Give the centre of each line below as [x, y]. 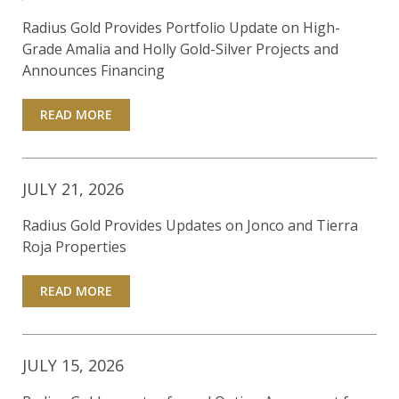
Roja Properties [74, 247]
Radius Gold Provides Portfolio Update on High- [181, 28]
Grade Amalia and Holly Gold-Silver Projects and [180, 49]
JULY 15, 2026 [73, 366]
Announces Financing [94, 71]
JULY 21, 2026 [73, 189]
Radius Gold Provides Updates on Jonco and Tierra [190, 226]
